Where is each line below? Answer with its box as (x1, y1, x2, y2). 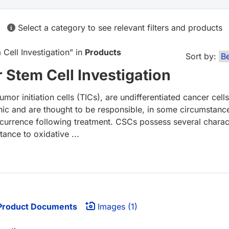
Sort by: (186, 51, 216, 62)
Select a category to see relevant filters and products (15, 22, 222, 33)
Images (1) (95, 201, 138, 212)
